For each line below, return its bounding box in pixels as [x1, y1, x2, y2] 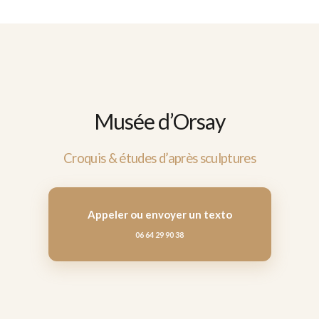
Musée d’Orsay [94, 108, 225, 135]
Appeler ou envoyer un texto [87, 207, 232, 221]
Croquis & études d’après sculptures [63, 150, 256, 166]
